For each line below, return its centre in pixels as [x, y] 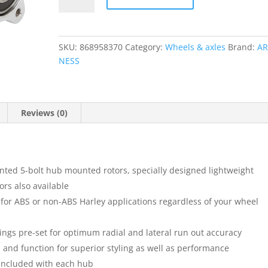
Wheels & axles [196, 47]
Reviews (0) [45, 112]
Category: [145, 47]
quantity [75, 13]
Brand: [243, 47]
